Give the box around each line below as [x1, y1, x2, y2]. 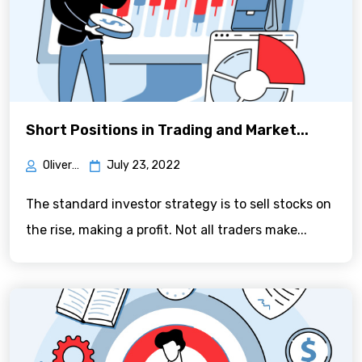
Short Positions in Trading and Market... [26, 121, 309, 139]
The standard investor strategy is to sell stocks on [26, 196, 331, 212]
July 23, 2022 [107, 158, 180, 172]
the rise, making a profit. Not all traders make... [26, 222, 307, 238]
